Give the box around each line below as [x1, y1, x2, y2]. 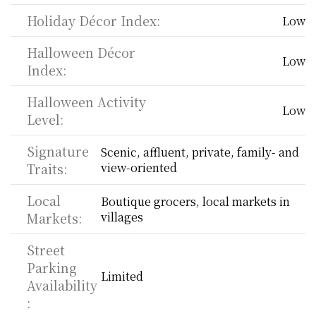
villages [100, 209, 143, 225]
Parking [27, 258, 77, 276]
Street [27, 241, 65, 259]
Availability [27, 276, 97, 294]
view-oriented [100, 159, 177, 176]
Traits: [27, 159, 67, 178]
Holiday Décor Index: [27, 11, 160, 30]
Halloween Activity [27, 92, 146, 111]
